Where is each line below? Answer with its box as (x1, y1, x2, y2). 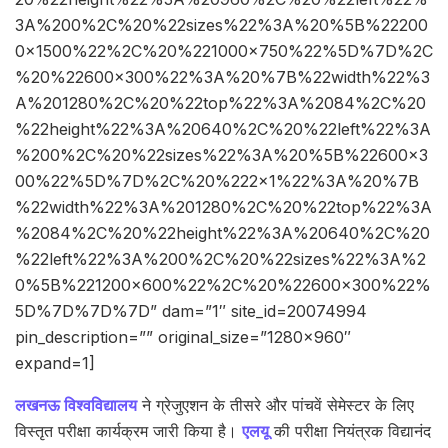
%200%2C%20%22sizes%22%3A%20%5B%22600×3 (15, 145, 428, 166)
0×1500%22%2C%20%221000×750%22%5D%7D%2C (15, 41, 433, 62)
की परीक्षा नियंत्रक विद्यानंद (269, 421, 431, 442)
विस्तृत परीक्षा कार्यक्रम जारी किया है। (15, 421, 242, 442)
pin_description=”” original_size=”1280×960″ (15, 327, 351, 348)
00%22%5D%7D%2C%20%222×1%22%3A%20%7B (15, 171, 419, 192)
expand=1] (15, 353, 95, 374)
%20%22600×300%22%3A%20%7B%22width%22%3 (15, 67, 430, 88)
